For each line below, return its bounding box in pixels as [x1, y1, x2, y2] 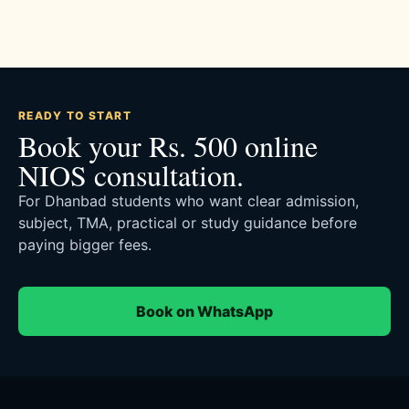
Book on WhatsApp [136, 301, 273, 320]
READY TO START [18, 108, 132, 122]
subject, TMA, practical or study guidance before [18, 213, 357, 232]
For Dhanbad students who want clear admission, [18, 191, 359, 210]
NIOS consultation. [18, 154, 244, 194]
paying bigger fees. [18, 235, 152, 254]
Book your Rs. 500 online [18, 125, 318, 165]
